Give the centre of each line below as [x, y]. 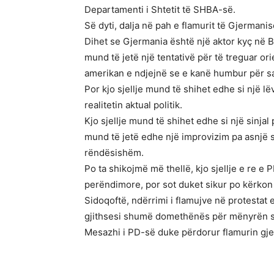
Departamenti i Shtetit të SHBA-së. [160, 9]
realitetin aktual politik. [133, 105]
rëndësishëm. [114, 153]
